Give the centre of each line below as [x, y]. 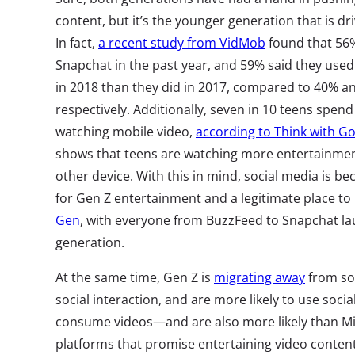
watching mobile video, [126, 132]
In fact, [77, 43]
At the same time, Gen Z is [135, 277]
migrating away [260, 277]
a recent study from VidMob [182, 43]
